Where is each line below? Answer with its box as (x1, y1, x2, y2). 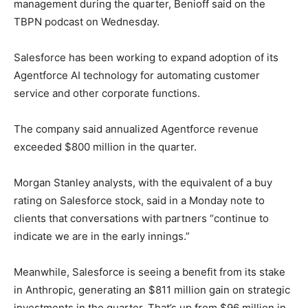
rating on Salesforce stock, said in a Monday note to (14, 194, 265, 208)
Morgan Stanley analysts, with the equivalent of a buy (14, 176, 272, 190)
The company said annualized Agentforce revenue (14, 122, 258, 136)
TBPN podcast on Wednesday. (14, 15, 159, 29)
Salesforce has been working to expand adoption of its (14, 51, 278, 65)
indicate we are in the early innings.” (14, 230, 190, 243)
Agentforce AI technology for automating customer (14, 69, 260, 82)
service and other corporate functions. (14, 87, 200, 100)
